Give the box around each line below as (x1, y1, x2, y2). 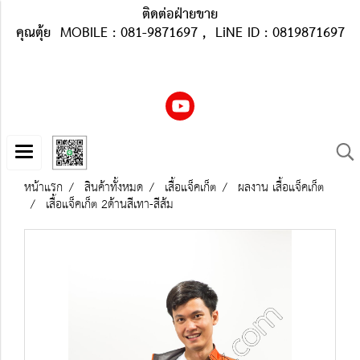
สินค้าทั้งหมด (84, 177, 143, 198)
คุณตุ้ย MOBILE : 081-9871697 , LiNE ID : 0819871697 (15, 20, 345, 47)
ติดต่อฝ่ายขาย (142, 2, 218, 28)
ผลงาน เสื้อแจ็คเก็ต (238, 177, 324, 198)
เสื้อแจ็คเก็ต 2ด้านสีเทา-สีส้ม (46, 194, 174, 215)
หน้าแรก (24, 177, 63, 198)
